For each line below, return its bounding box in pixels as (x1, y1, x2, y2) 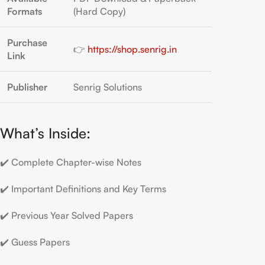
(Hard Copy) (73, 5, 125, 17)
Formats (7, 5, 42, 17)
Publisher (7, 81, 47, 93)
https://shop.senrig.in (88, 43, 177, 55)
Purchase (7, 37, 47, 49)
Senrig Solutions (73, 81, 142, 93)
